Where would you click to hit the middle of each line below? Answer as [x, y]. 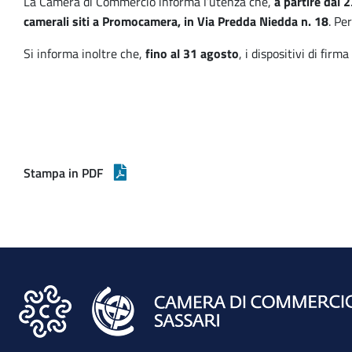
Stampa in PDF [63, 173]
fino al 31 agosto [192, 53]
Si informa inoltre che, [84, 53]
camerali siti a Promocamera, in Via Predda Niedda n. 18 [176, 21]
